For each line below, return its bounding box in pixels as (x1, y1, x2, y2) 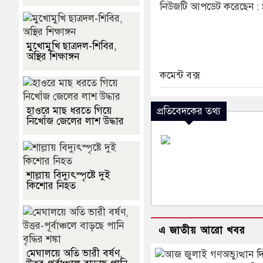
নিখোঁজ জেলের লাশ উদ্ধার (26, 114, 124, 127)
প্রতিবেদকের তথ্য (157, 104, 221, 117)
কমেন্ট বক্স (160, 69, 200, 82)
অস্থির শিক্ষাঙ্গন (26, 50, 79, 63)
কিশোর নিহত (26, 179, 76, 192)
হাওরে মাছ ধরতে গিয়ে (26, 104, 112, 117)
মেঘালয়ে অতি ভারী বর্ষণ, (26, 247, 123, 259)
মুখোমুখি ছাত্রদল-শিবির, (26, 39, 117, 52)
